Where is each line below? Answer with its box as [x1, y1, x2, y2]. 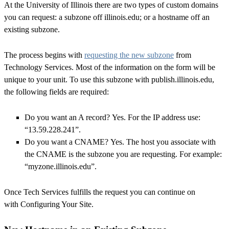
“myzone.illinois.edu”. [25, 162, 97, 171]
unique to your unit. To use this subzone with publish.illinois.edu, [4, 75, 214, 84]
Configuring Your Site [20, 199, 91, 209]
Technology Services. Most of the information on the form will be [4, 62, 215, 72]
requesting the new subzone [84, 50, 174, 59]
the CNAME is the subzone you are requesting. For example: [25, 149, 222, 158]
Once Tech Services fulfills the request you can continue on [4, 187, 195, 196]
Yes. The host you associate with [108, 137, 216, 146]
